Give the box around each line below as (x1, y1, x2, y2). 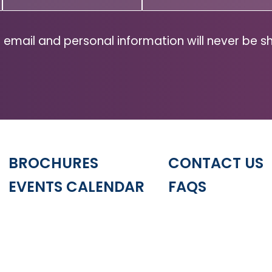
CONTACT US (168, 152, 263, 173)
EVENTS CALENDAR (8, 176, 144, 197)
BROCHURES (8, 152, 98, 173)
